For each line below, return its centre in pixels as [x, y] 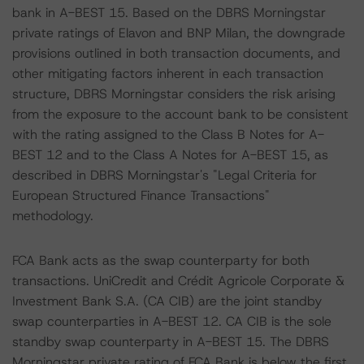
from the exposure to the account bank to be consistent [180, 114]
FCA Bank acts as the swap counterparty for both [161, 260]
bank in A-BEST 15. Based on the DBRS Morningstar [169, 13]
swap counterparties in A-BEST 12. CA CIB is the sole [172, 321]
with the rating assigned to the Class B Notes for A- [168, 134]
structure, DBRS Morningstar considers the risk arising [174, 94]
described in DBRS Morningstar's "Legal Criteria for [165, 175]
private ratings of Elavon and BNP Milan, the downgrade [179, 33]
